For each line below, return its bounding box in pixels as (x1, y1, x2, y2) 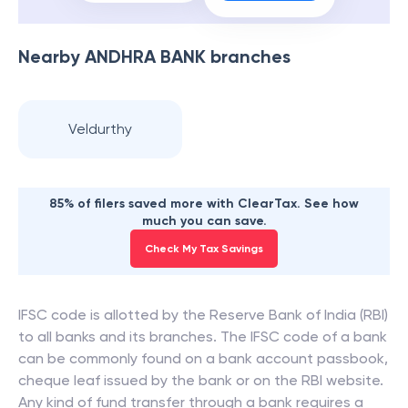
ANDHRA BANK (85, 46, 206, 67)
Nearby (18, 46, 85, 67)
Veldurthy (68, 120, 132, 138)
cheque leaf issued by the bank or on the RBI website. (18, 372, 383, 389)
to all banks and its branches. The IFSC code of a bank (18, 328, 387, 345)
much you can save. (141, 213, 267, 229)
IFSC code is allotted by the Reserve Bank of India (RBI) (18, 306, 388, 323)
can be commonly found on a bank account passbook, (18, 350, 388, 367)
